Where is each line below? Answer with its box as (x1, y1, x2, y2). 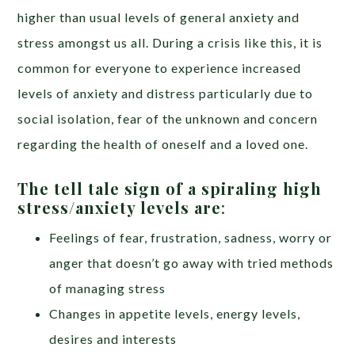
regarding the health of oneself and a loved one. (17, 136, 309, 151)
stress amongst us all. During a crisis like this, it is (17, 34, 323, 50)
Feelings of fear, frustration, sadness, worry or (49, 229, 333, 245)
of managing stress (49, 280, 166, 296)
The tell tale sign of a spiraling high (17, 177, 323, 199)
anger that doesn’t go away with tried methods (49, 254, 334, 270)
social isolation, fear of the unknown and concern (17, 110, 319, 126)
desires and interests (49, 330, 177, 346)
